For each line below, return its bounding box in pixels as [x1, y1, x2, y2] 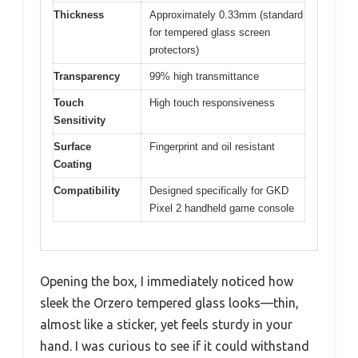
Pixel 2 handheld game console [149, 202, 294, 215]
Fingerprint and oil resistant [149, 141, 275, 153]
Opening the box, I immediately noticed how [40, 273, 293, 288]
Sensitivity [54, 114, 105, 127]
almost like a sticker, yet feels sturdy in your [40, 316, 292, 332]
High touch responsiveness [149, 97, 275, 109]
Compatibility [54, 185, 120, 197]
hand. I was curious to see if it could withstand [40, 338, 309, 353]
